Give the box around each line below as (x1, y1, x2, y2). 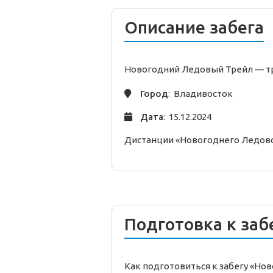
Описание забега (124, 18, 264, 37)
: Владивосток (168, 88, 233, 99)
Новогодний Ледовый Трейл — (124, 64, 266, 75)
